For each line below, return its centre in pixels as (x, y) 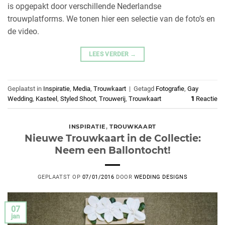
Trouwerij (112, 98)
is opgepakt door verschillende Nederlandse (84, 7)
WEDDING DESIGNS (161, 177)
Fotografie (170, 88)
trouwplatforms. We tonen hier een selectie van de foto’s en (111, 19)
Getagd (145, 88)
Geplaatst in (25, 88)
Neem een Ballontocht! (113, 150)
